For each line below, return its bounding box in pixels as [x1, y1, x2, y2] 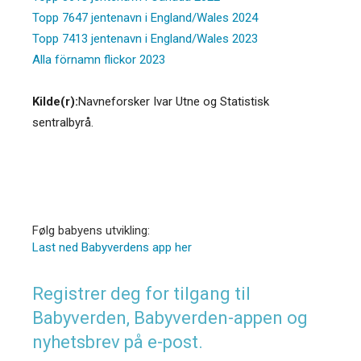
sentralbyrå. [32, 114, 93, 130]
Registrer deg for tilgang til [32, 283, 251, 304]
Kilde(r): [32, 93, 78, 109]
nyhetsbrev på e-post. [32, 331, 203, 352]
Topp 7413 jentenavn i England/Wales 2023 [32, 31, 258, 46]
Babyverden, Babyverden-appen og [32, 307, 308, 328]
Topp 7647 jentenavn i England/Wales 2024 [32, 10, 258, 25]
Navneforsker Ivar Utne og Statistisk [78, 93, 269, 109]
